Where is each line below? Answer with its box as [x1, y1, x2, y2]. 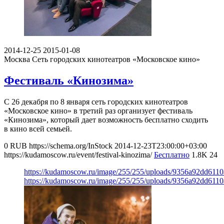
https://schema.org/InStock [29, 141, 112, 150]
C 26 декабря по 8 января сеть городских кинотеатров [4, 97, 188, 106]
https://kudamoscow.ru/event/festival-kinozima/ [4, 150, 152, 159]
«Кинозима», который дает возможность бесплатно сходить [4, 115, 208, 124]
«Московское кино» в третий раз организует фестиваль [4, 106, 192, 115]
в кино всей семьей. [4, 124, 72, 133]
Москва [4, 54, 30, 63]
